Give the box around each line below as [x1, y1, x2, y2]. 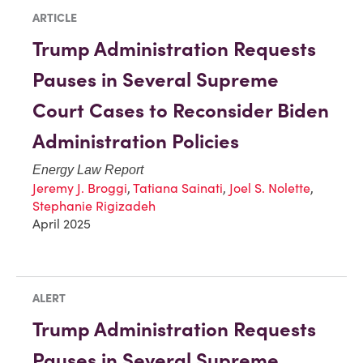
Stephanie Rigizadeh [32, 198, 156, 215]
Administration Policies [32, 129, 239, 155]
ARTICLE [32, 11, 77, 26]
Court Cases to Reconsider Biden [32, 98, 329, 124]
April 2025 [32, 216, 91, 233]
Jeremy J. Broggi [32, 180, 127, 197]
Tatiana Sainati [133, 180, 223, 197]
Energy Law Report [32, 163, 143, 177]
